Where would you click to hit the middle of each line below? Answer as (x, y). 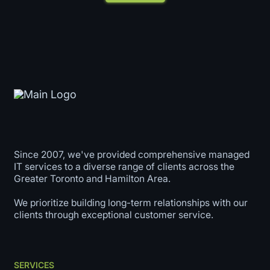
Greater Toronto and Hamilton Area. (92, 178)
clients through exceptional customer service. (113, 215)
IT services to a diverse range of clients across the (124, 166)
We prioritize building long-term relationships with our (130, 202)
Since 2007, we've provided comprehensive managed (131, 154)
